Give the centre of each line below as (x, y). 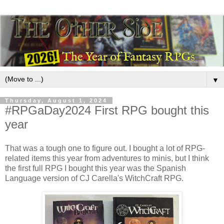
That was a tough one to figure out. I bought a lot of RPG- (105, 148)
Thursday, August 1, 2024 (56, 101)
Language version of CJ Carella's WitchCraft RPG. (94, 178)
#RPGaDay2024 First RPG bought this (107, 110)
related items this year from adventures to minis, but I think (107, 158)
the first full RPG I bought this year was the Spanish (95, 168)
